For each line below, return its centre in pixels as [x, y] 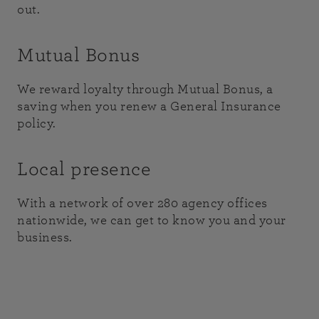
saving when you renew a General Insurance [149, 106]
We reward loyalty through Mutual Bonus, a [145, 89]
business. [45, 237]
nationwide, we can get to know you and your [152, 220]
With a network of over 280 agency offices [142, 203]
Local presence [84, 169]
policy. [37, 124]
